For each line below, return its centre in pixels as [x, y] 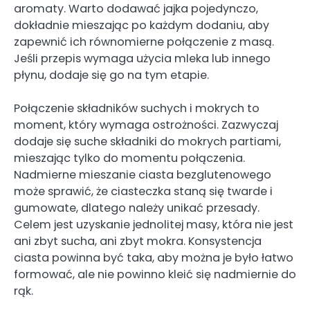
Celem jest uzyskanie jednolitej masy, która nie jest [154, 225]
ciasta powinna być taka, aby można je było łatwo [154, 258]
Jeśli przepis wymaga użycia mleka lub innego [142, 59]
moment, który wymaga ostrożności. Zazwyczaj [146, 125]
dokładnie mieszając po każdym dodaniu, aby [142, 26]
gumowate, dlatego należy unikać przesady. [137, 208]
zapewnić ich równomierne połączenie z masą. [144, 42]
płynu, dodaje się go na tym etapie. [111, 75]
